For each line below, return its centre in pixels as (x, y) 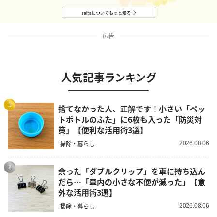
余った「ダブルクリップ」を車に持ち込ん (132, 171)
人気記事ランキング (108, 77)
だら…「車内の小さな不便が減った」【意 (132, 181)
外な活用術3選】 (87, 192)
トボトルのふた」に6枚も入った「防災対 (130, 119)
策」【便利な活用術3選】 (103, 130)
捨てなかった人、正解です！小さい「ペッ (132, 108)
